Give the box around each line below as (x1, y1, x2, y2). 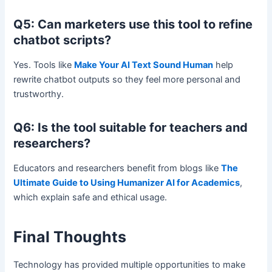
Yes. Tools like (13, 59, 75, 70)
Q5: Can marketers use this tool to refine (13, 16, 253, 32)
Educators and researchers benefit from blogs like (13, 162, 222, 174)
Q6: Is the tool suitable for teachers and (13, 120, 248, 135)
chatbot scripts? (13, 32, 112, 47)
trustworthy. (13, 88, 64, 100)
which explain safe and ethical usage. (13, 191, 168, 203)
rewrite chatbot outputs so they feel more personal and (13, 73, 241, 85)
